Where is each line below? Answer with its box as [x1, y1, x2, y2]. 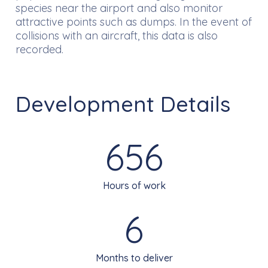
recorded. [16, 42, 63, 57]
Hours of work [102, 179, 166, 191]
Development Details [16, 90, 230, 118]
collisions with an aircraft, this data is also [16, 29, 218, 43]
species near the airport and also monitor [16, 1, 223, 16]
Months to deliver [95, 251, 173, 264]
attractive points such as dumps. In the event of [16, 15, 252, 29]
